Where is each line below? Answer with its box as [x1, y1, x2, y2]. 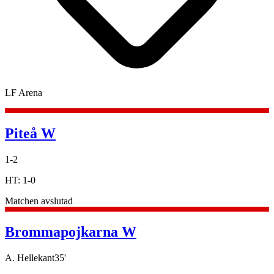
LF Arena [5, 87, 42, 98]
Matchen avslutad [5, 195, 73, 206]
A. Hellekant [5, 252, 54, 263]
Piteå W [5, 125, 56, 141]
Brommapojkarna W [5, 223, 136, 240]
